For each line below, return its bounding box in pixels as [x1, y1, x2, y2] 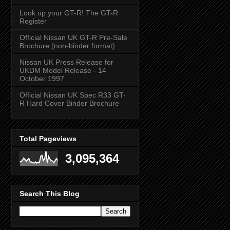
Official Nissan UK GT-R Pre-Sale [20, 33, 127, 42]
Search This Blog [20, 189, 80, 198]
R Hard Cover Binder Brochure [20, 99, 119, 108]
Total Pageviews [20, 134, 76, 143]
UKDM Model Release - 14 [20, 66, 106, 75]
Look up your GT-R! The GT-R [20, 9, 118, 17]
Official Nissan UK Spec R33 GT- [20, 91, 126, 100]
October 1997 [20, 74, 64, 83]
